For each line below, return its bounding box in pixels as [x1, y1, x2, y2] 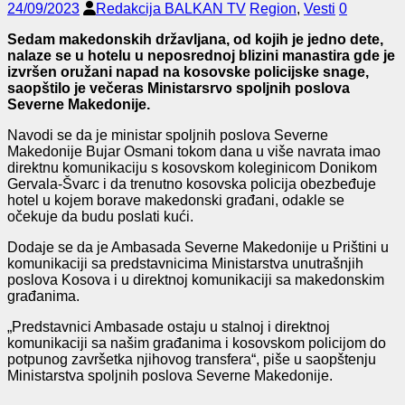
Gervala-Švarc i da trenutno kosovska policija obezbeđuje [7, 175, 376, 192]
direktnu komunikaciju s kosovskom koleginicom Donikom [7, 159, 377, 175]
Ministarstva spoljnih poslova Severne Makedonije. [7, 367, 333, 383]
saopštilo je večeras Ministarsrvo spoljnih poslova [7, 80, 350, 96]
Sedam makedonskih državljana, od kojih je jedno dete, [7, 31, 383, 47]
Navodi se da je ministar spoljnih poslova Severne [7, 127, 328, 143]
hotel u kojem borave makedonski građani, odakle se [7, 192, 344, 208]
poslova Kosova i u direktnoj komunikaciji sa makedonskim [7, 271, 384, 287]
